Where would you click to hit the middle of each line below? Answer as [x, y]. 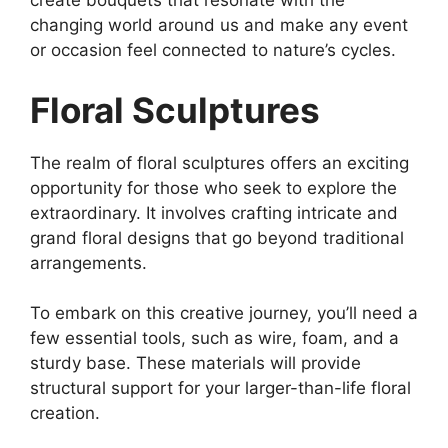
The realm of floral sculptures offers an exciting [219, 162]
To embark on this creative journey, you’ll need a [224, 313]
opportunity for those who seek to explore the [213, 187]
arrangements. [88, 262]
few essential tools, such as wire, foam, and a [214, 338]
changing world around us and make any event [219, 25]
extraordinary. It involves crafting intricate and [214, 212]
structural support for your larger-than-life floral [220, 388]
